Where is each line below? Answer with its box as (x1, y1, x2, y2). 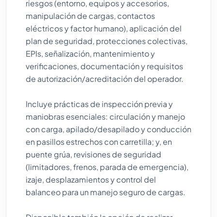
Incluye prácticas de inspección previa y (26, 99, 173, 109)
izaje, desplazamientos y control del (26, 174, 156, 185)
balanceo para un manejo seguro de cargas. (26, 187, 186, 197)
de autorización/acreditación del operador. (26, 74, 184, 84)
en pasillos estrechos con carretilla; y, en (26, 137, 172, 147)
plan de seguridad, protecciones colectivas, (26, 36, 187, 46)
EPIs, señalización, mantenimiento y (26, 48, 155, 59)
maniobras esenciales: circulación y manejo (26, 111, 185, 122)
